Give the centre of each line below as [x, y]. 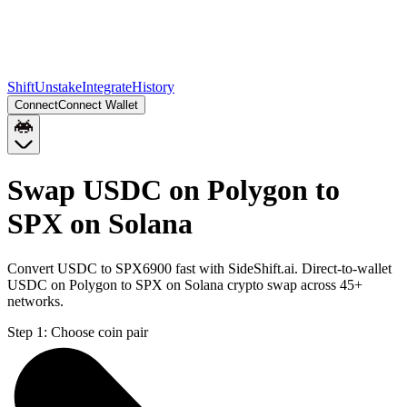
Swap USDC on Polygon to [174, 190]
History [153, 87]
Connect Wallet [98, 105]
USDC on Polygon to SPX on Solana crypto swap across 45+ [185, 284]
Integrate [107, 87]
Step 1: [27, 332]
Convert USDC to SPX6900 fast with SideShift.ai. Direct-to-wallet [199, 268]
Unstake [58, 87]
